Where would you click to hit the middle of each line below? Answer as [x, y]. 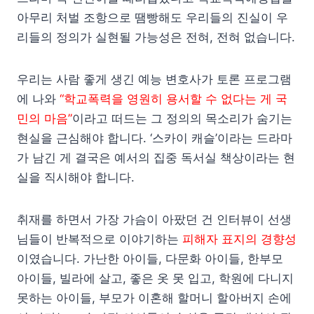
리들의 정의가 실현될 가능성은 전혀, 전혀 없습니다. [156, 37]
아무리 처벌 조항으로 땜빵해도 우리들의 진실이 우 [152, 17]
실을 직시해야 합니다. [76, 177]
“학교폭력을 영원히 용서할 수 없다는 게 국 [173, 98]
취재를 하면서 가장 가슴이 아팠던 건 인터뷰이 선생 [154, 219]
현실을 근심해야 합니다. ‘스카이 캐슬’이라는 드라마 [155, 138]
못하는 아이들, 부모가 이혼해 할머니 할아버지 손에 [154, 298]
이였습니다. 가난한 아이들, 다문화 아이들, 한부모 [150, 258]
